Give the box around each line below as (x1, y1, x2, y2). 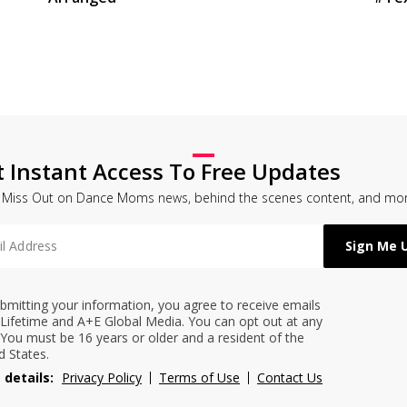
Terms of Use (159, 368, 240, 386)
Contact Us (257, 368, 323, 386)
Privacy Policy (62, 368, 142, 386)
